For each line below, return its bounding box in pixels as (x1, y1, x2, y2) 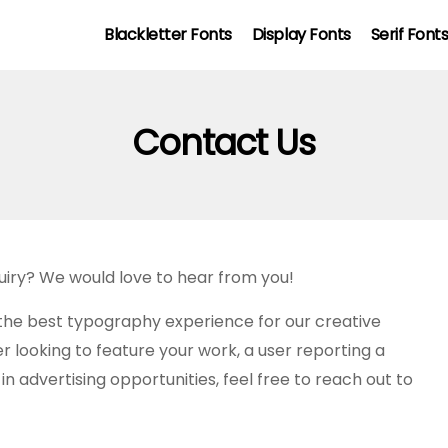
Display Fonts (251, 23, 351, 46)
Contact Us (132, 118, 316, 167)
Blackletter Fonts (104, 23, 232, 46)
